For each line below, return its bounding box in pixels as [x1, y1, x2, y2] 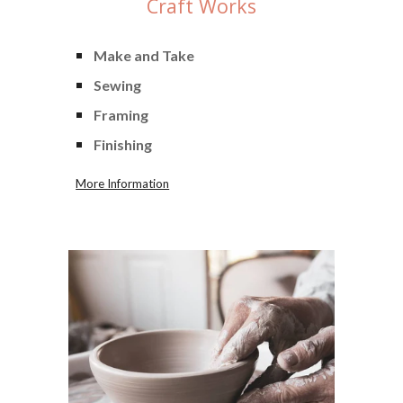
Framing [94, 105, 149, 123]
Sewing [94, 76, 142, 94]
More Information [76, 175, 170, 191]
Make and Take [94, 46, 195, 64]
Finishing [94, 135, 153, 153]
